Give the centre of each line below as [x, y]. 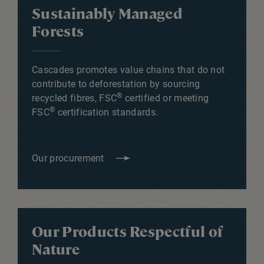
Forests [58, 30]
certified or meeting [166, 98]
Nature [56, 248]
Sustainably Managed [108, 13]
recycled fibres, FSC [75, 98]
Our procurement [68, 158]
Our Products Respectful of [128, 231]
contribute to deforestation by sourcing [116, 84]
